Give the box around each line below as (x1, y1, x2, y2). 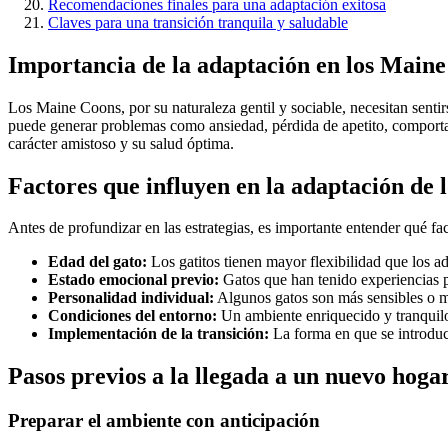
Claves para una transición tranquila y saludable (48, 13, 348, 31)
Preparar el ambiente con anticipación (8, 410, 320, 432)
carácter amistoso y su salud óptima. (8, 134, 234, 152)
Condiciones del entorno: (48, 307, 217, 325)
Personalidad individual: (48, 289, 214, 307)
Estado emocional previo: (48, 271, 219, 289)
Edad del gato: (48, 253, 147, 271)
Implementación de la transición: (48, 325, 269, 343)
